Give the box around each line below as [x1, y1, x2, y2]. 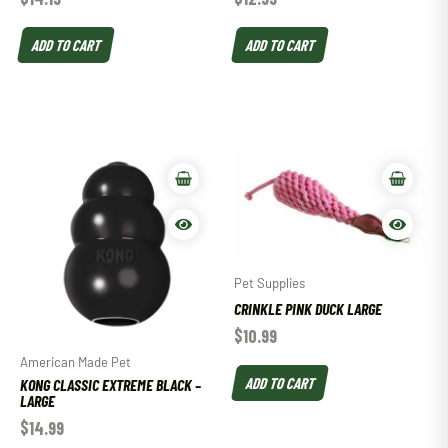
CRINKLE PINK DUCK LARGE [234, 299, 382, 319]
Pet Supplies [234, 275, 305, 292]
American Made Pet [20, 353, 131, 370]
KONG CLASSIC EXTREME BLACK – [20, 375, 201, 395]
